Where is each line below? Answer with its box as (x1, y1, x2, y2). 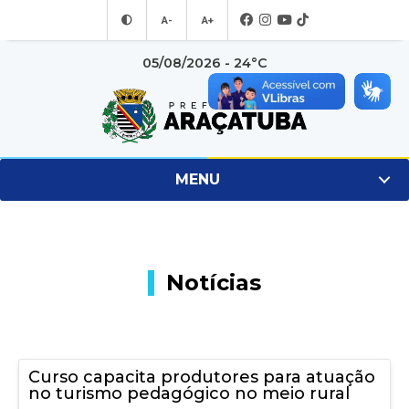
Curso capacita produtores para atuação (28, 366, 375, 387)
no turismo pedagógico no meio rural (28, 383, 350, 404)
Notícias (166, 269, 261, 296)
